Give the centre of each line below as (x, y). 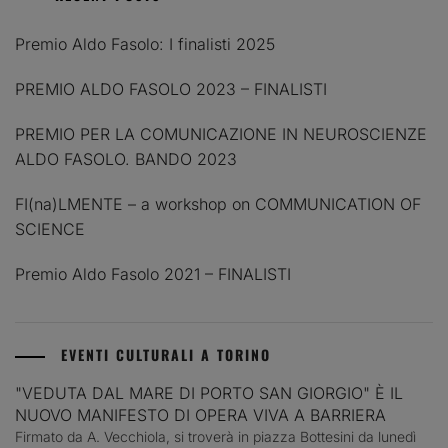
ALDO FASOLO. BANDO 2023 (126, 159)
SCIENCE (50, 229)
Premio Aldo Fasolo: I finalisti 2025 (145, 44)
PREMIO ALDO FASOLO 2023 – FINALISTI (171, 89)
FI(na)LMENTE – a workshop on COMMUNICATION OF (218, 204)
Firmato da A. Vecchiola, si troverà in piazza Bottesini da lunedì (215, 437)
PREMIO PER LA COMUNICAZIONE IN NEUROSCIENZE (221, 134)
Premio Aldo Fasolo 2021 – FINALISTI (153, 274)
